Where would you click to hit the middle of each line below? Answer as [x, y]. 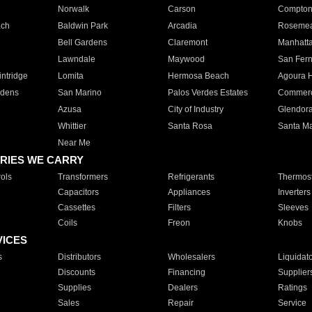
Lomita [70, 76]
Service [292, 303]
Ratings [292, 288]
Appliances [189, 192]
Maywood [186, 59]
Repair [180, 303]
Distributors [79, 257]
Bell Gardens [82, 42]
